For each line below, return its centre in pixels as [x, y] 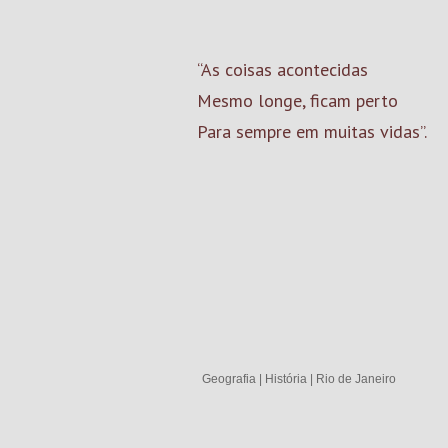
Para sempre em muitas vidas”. [312, 131]
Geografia [229, 379]
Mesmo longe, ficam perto [297, 100]
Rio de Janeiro [356, 379]
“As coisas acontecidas [282, 69]
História [286, 379]
